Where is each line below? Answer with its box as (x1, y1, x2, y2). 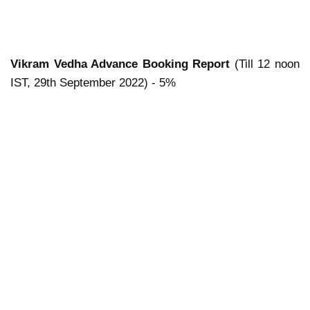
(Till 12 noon (230, 57, 300, 71)
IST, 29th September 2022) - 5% (10, 76, 176, 90)
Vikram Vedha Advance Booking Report (10, 57, 230, 71)
